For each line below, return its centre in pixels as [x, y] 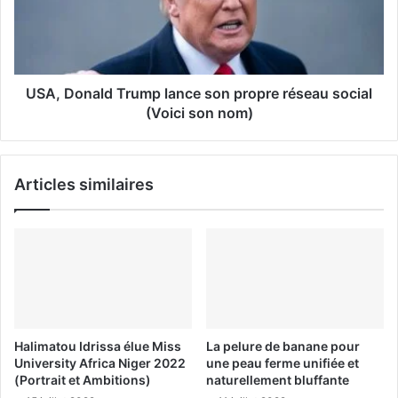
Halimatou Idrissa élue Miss [98, 346]
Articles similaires [84, 184]
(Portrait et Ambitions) [83, 379]
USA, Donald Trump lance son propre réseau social [199, 93]
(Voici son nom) [199, 112]
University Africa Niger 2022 [100, 362]
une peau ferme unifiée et [283, 362]
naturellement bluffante [278, 379]
